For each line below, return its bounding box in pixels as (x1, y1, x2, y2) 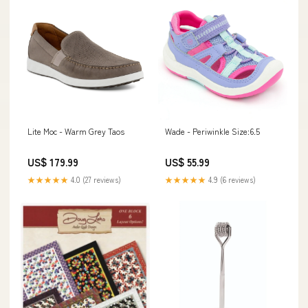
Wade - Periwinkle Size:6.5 (165, 124, 260, 137)
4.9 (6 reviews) (206, 173, 256, 185)
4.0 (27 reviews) (69, 173, 121, 185)
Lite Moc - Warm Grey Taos (27, 124, 124, 137)
